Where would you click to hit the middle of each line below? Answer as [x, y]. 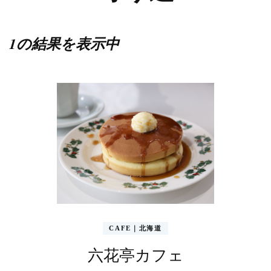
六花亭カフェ [135, 255]
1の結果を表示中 [64, 44]
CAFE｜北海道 [135, 228]
